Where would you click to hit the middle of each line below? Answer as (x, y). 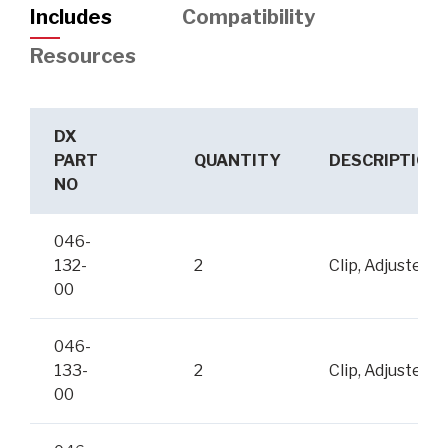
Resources (83, 56)
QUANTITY (237, 160)
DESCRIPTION (384, 160)
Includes (71, 16)
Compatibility (248, 16)
